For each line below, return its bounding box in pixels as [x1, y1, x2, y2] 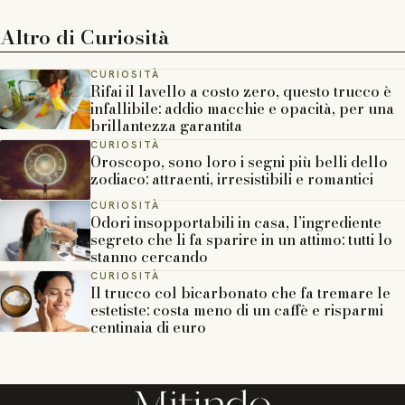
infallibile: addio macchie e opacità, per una [90, 97, 394, 119]
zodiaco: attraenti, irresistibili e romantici [90, 167, 373, 190]
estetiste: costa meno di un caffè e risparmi [90, 299, 383, 322]
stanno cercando [90, 246, 208, 268]
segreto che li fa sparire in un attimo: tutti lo [90, 229, 392, 251]
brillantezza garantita [90, 114, 242, 137]
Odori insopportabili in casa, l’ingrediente [90, 212, 381, 234]
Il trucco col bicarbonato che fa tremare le [90, 282, 391, 305]
